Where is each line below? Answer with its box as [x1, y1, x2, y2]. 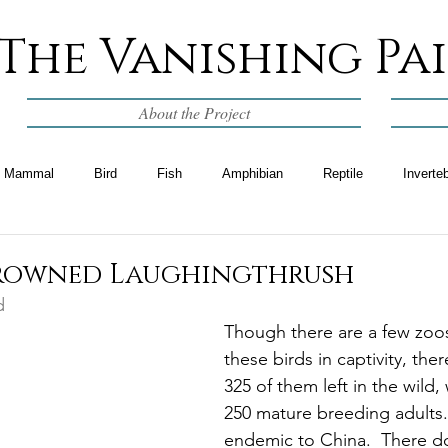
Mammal [4, 166, 54, 181]
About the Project [138, 102, 250, 123]
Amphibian [222, 166, 283, 181]
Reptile [323, 166, 363, 181]
